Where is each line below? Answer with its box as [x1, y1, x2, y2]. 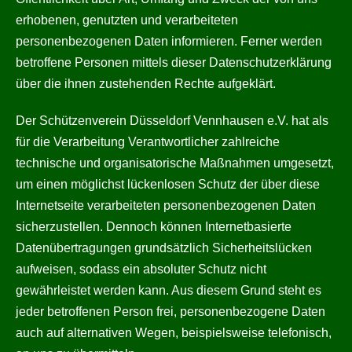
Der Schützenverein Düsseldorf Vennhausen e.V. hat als [16, 114, 328, 127]
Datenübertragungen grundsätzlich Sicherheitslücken [16, 241, 312, 255]
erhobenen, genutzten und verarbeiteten [16, 13, 238, 27]
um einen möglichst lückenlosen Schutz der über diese [16, 178, 320, 191]
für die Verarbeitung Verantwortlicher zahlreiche [16, 135, 280, 148]
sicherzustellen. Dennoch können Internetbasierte [16, 220, 291, 233]
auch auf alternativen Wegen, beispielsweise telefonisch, [16, 326, 332, 339]
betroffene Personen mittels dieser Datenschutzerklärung [16, 56, 332, 69]
